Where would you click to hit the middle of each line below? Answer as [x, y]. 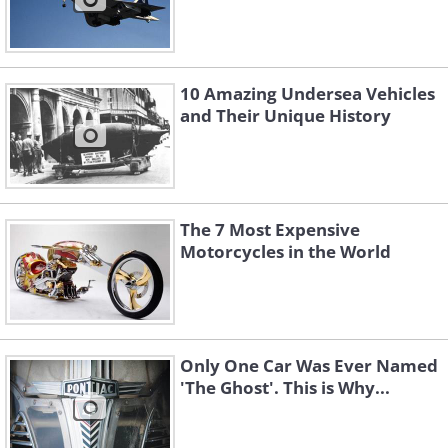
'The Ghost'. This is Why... [285, 388]
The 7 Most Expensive [270, 230]
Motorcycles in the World [285, 252]
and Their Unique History [285, 116]
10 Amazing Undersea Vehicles [307, 94]
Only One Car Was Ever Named [309, 366]
